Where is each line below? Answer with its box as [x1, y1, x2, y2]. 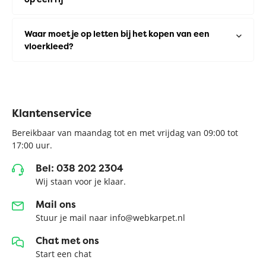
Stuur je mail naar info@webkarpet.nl [36, 212, 185, 224]
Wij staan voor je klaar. [36, 176, 126, 188]
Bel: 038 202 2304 [36, 161, 123, 175]
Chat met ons [36, 234, 99, 248]
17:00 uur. [12, 140, 52, 151]
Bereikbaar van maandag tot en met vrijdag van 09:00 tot [12, 127, 238, 139]
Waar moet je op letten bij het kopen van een [24, 28, 210, 39]
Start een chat [36, 248, 91, 260]
